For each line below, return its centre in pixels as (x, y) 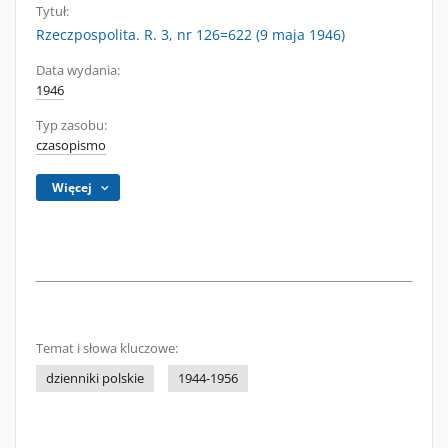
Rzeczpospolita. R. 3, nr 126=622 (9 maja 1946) (190, 34)
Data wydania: (78, 70)
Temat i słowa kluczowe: (107, 348)
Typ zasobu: (71, 125)
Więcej (72, 187)
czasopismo (71, 145)
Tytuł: (52, 11)
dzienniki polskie (95, 378)
